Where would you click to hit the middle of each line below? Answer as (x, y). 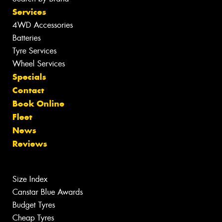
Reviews (30, 144)
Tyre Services (34, 51)
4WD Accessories (43, 25)
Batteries (27, 38)
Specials (29, 77)
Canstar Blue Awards (48, 192)
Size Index (30, 179)
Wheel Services (39, 64)
